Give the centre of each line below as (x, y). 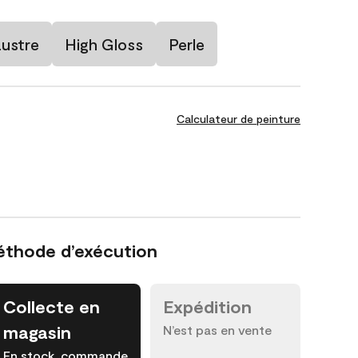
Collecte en (52, 306)
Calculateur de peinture (239, 119)
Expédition (207, 306)
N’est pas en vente (217, 330)
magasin (37, 332)
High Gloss (104, 44)
